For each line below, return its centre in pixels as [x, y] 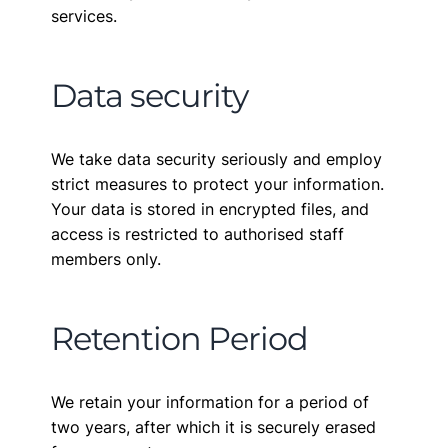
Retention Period [180, 338]
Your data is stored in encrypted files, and [210, 209]
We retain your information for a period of [210, 402]
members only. [106, 259]
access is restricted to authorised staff [198, 234]
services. [84, 16]
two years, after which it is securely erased [214, 427]
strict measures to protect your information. [218, 184]
